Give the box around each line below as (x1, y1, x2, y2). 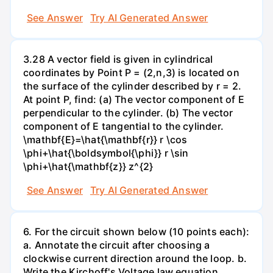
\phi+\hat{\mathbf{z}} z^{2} (23, 160, 154, 172)
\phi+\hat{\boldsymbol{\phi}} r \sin (23, 146, 189, 159)
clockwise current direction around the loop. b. (23, 252, 247, 265)
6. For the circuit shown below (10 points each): (23, 225, 250, 238)
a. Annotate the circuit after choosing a (23, 239, 210, 252)
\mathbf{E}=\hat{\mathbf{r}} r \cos (23, 133, 188, 146)
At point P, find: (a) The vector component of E (23, 93, 244, 105)
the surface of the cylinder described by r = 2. (23, 79, 241, 92)
